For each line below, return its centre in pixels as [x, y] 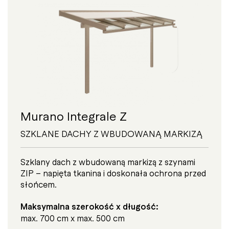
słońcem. [39, 184]
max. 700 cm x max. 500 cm [73, 217]
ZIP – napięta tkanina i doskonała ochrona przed [113, 173]
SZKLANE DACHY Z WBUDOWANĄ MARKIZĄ [111, 133]
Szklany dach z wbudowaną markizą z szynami [108, 161]
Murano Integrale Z [74, 115]
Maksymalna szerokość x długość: [89, 206]
